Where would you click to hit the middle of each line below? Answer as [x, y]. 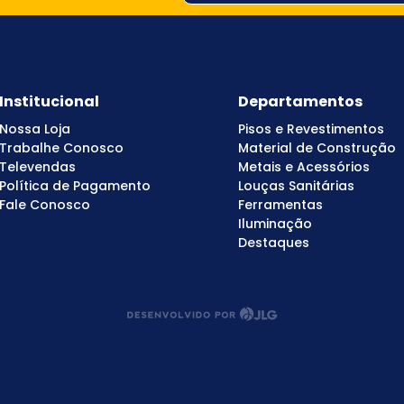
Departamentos [300, 101]
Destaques [274, 242]
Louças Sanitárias [296, 185]
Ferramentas [280, 204]
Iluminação [275, 223]
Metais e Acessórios [304, 166]
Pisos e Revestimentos [311, 129]
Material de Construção [317, 147]
